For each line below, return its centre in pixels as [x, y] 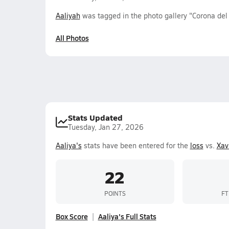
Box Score [72, 216]
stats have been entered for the [136, 145]
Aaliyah [68, 16]
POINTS [115, 193]
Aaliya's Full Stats [127, 216]
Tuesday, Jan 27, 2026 [106, 127]
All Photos [72, 38]
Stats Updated [95, 117]
